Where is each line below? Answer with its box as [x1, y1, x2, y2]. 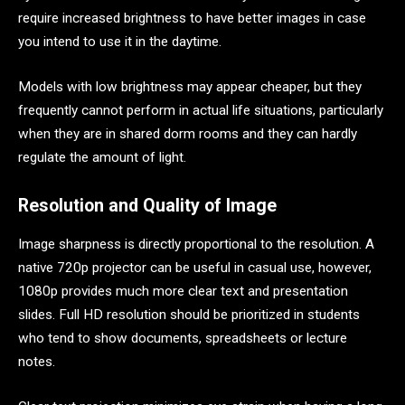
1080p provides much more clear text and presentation [18, 283, 348, 300]
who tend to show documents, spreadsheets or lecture [18, 330, 347, 347]
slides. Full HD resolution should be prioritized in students [18, 306, 360, 324]
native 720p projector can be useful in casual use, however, [18, 259, 372, 277]
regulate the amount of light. [18, 148, 186, 165]
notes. [18, 353, 55, 371]
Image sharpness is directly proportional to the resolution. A [18, 236, 374, 253]
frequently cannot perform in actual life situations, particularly [18, 101, 383, 118]
